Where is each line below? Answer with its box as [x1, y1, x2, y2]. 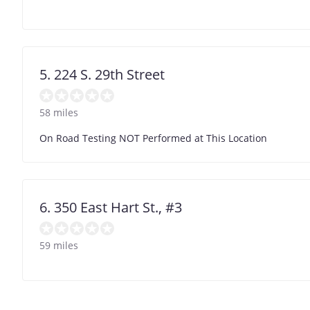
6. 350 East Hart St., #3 [39, 197, 182, 217]
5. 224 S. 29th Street [39, 64, 165, 84]
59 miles [39, 238, 78, 252]
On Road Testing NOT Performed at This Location [39, 131, 267, 145]
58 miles [39, 105, 78, 119]
